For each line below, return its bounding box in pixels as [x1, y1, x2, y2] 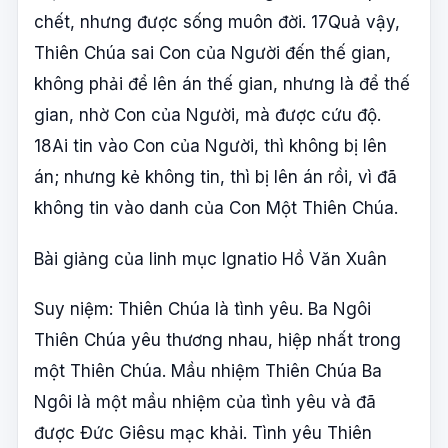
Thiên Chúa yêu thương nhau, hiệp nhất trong [34, 330, 401, 351]
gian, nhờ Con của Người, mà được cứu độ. [34, 104, 381, 125]
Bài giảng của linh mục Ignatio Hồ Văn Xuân [34, 248, 387, 269]
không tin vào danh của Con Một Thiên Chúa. [34, 197, 398, 218]
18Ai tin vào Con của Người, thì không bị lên [34, 135, 387, 156]
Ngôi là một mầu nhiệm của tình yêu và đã [34, 392, 376, 413]
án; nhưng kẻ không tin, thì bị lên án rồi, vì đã [34, 166, 397, 187]
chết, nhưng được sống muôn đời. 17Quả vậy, [34, 11, 400, 32]
